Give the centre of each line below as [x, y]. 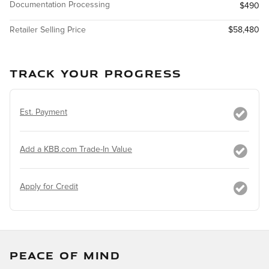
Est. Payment [44, 112]
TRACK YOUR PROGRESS [96, 73]
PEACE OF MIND [65, 255]
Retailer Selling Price [48, 30]
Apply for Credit [49, 186]
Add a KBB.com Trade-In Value [76, 149]
